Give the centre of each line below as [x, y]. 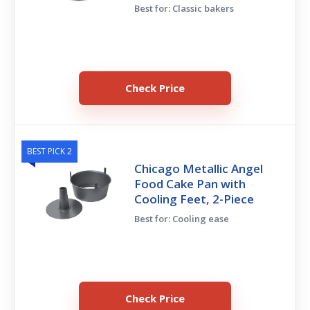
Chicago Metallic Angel [199, 168]
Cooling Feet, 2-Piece [194, 199]
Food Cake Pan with [190, 183]
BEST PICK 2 [49, 151]
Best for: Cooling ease [182, 218]
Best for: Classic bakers [184, 8]
